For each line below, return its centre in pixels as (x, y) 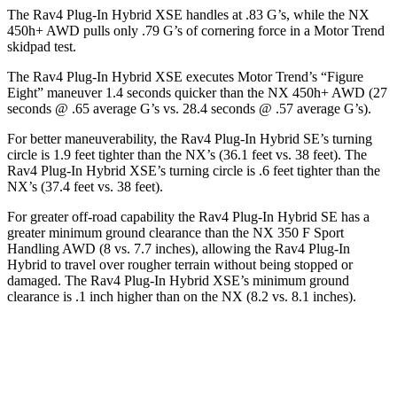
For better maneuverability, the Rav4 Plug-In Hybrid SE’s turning (190, 138)
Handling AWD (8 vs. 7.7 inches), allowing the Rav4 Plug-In (179, 248)
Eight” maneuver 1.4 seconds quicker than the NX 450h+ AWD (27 (197, 92)
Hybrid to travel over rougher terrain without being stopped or (180, 264)
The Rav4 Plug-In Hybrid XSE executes (122, 76)
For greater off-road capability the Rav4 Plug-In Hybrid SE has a (188, 216)
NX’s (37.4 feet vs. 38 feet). (85, 186)
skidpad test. (42, 46)
